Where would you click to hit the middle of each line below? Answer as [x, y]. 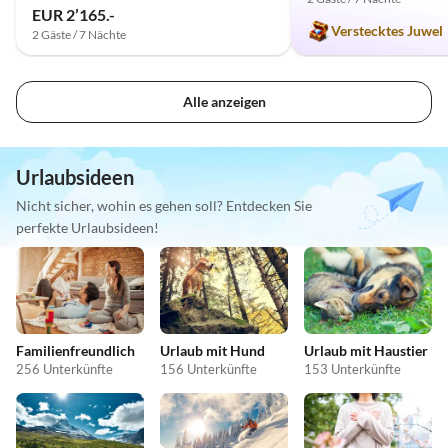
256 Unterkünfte [64, 369]
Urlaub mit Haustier [366, 350]
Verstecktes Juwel [386, 30]
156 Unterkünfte [208, 369]
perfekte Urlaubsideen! [87, 227]
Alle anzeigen [224, 101]
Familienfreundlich [75, 350]
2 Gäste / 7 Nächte [79, 34]
